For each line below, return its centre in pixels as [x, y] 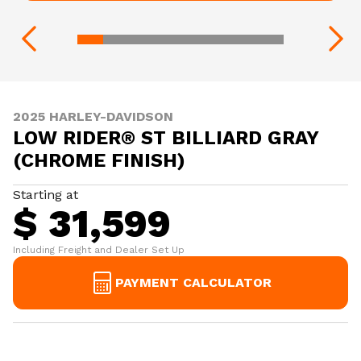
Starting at [46, 195]
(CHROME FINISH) [99, 160]
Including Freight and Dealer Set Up [99, 250]
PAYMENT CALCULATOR [193, 282]
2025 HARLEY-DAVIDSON [93, 116]
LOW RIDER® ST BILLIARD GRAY [166, 138]
